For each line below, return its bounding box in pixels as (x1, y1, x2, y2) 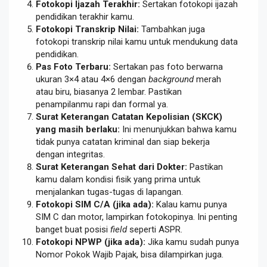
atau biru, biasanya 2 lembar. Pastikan (36, 86, 182, 98)
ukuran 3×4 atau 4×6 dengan (36, 74, 148, 85)
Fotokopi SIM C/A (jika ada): (36, 199, 154, 210)
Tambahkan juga (139, 24, 205, 35)
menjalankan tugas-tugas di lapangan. (36, 187, 183, 198)
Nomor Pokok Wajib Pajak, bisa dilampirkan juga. (36, 249, 223, 260)
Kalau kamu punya (154, 199, 227, 210)
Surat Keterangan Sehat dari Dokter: (36, 162, 187, 173)
